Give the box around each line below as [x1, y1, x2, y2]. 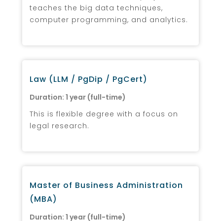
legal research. [30, 120, 89, 131]
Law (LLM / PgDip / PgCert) [30, 73, 147, 85]
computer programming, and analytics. [30, 14, 188, 25]
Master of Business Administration [30, 179, 183, 191]
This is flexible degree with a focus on [30, 109, 178, 119]
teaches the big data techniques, [30, 2, 163, 13]
